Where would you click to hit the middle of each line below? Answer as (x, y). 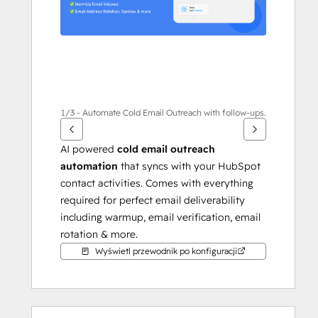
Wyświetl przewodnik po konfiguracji (166, 251)
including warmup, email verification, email (160, 217)
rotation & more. (99, 234)
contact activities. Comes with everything (157, 183)
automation (89, 166)
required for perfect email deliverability (153, 200)
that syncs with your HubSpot (189, 166)
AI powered (89, 149)
